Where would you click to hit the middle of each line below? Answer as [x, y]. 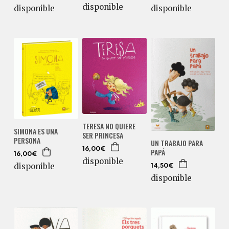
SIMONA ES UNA [36, 131]
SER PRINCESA [102, 135]
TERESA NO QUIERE [109, 126]
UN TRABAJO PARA [177, 143]
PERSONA [27, 140]
